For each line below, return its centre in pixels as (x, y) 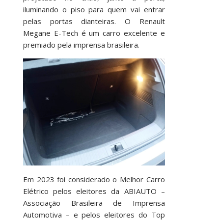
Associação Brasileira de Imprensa (94, 203)
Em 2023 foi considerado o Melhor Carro (94, 179)
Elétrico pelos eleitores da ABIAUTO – (94, 191)
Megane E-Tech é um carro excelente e (94, 33)
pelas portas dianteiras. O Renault (94, 21)
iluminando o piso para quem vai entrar (94, 10)
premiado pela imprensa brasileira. (81, 45)
